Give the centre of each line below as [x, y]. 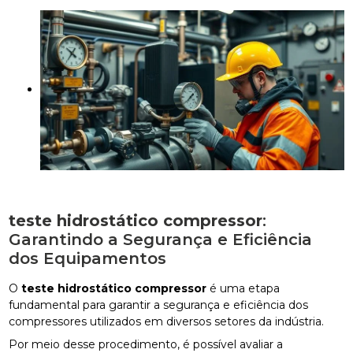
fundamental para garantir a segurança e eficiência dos [159, 305]
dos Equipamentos [88, 258]
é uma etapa [243, 288]
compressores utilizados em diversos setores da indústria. [167, 321]
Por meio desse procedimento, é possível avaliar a [146, 344]
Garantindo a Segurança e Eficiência [161, 239]
